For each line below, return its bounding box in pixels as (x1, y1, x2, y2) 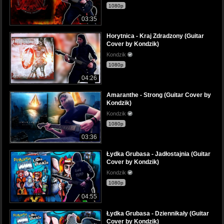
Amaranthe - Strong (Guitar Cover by (106, 91, 211, 99)
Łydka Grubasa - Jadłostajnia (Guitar (106, 150, 210, 158)
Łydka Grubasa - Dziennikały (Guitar (106, 209, 209, 217)
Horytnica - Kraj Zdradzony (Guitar (106, 32, 204, 40)
